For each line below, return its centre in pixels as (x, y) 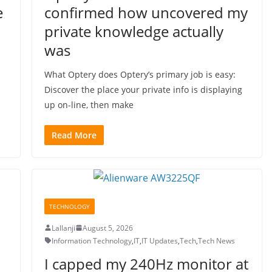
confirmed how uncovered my (146, 12)
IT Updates (159, 240)
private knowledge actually (134, 31)
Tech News (216, 240)
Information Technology (91, 240)
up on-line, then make (89, 104)
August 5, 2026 (107, 228)
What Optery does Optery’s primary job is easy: (140, 74)
